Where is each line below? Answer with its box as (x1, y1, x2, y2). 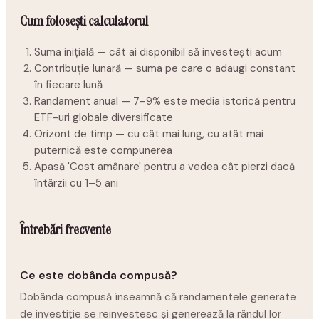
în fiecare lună (34, 78, 103, 92)
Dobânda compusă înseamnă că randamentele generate (20, 290, 296, 304)
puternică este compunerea (34, 143, 172, 157)
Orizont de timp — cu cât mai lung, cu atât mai (34, 127, 263, 141)
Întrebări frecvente (20, 220, 111, 239)
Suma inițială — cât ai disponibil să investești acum (34, 45, 282, 59)
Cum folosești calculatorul (20, 11, 148, 30)
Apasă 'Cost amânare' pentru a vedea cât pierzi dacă (34, 159, 295, 174)
